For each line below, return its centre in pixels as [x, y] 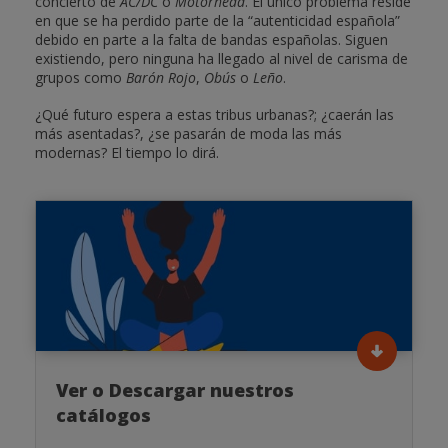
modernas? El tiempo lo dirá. [126, 153]
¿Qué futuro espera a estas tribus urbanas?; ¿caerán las [214, 115]
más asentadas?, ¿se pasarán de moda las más [188, 134]
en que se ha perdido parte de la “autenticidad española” [217, 21]
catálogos [103, 415]
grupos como [78, 78]
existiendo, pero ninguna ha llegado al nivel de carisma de [221, 59]
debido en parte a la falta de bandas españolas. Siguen [211, 40]
